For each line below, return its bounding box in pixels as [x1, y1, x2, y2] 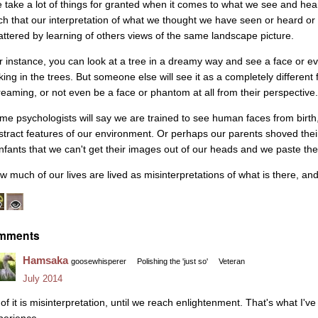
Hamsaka [23, 254, 68, 267]
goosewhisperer [71, 257, 126, 266]
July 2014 [23, 273, 62, 285]
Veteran [219, 257, 245, 266]
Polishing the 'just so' [137, 257, 208, 266]
